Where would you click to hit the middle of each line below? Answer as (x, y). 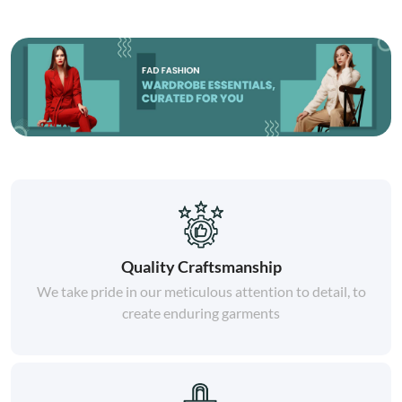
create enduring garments (201, 313)
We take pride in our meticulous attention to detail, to (201, 291)
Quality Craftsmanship (201, 267)
